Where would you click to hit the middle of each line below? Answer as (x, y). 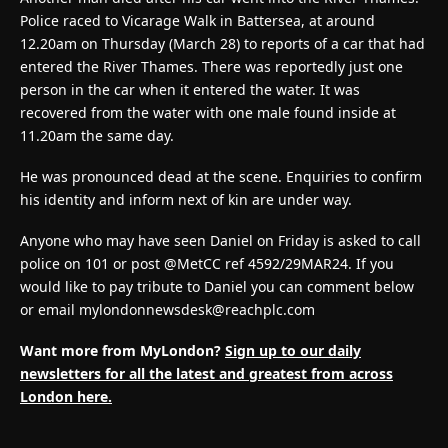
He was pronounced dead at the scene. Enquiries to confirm (221, 176)
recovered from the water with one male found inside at (208, 112)
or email (49, 309)
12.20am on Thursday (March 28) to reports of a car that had (222, 43)
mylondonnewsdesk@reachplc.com (197, 309)
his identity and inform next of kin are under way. (186, 199)
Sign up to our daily (293, 350)
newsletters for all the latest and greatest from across (206, 373)
